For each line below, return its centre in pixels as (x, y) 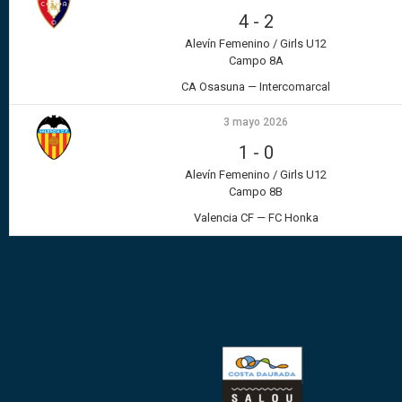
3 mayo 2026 (256, 122)
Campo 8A (256, 61)
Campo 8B (256, 192)
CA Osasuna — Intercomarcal (256, 87)
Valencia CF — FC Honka (256, 218)
